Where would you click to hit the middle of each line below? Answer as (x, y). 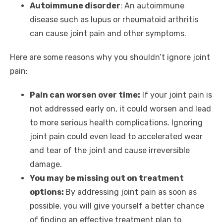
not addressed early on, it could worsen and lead (120, 109)
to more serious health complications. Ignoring (116, 123)
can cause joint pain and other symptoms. (108, 34)
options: (48, 192)
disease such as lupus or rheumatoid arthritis (114, 20)
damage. (46, 165)
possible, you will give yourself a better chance (117, 206)
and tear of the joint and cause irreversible (110, 151)
